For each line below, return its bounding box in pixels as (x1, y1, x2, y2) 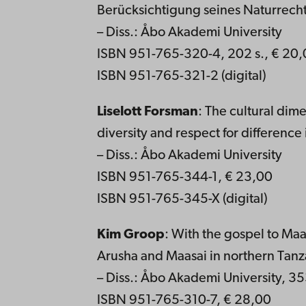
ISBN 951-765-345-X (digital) (96, 192, 268, 206)
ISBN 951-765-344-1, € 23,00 (96, 170, 273, 184)
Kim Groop (96, 227, 165, 242)
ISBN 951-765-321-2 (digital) (96, 69, 266, 83)
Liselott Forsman (96, 105, 198, 119)
